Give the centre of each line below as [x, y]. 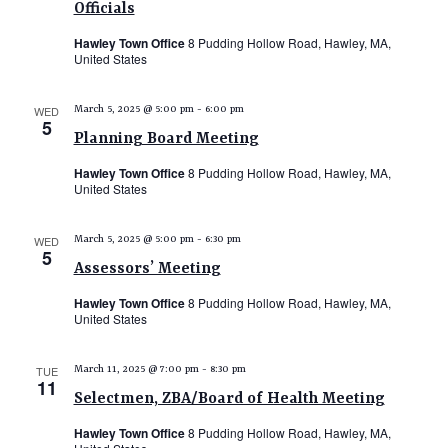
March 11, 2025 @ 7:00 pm [136, 369]
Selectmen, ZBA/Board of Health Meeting [229, 399]
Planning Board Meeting [166, 139]
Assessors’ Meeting [147, 269]
